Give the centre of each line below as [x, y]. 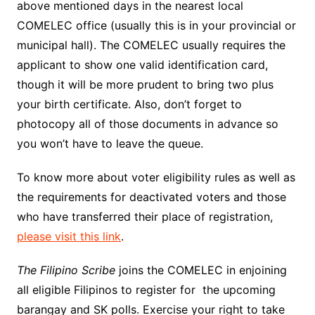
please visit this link [69, 237]
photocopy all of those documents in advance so [147, 124]
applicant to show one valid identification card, [142, 65]
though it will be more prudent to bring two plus [145, 85]
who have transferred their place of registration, [144, 217]
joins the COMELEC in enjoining [201, 270]
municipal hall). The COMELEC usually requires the [151, 45]
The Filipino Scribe [66, 270]
